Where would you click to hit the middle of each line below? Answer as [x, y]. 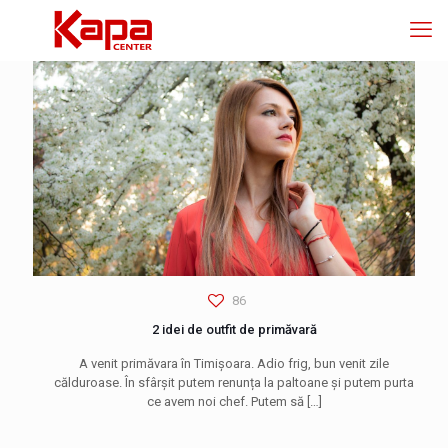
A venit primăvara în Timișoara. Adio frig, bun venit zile [234, 363]
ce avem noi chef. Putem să [225, 401]
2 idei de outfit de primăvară [234, 329]
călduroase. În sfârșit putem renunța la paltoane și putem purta [234, 382]
